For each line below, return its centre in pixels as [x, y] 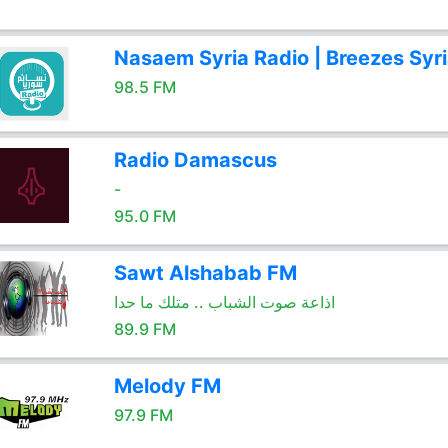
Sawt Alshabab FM [205, 273]
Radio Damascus [195, 160]
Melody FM [167, 386]
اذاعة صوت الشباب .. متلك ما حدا [224, 302]
